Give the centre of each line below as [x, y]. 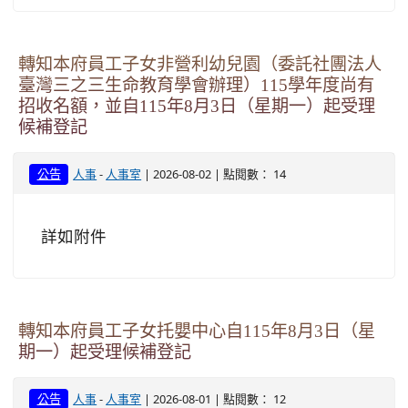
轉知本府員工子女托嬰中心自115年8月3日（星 [197, 331]
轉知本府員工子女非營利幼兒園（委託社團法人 [200, 64]
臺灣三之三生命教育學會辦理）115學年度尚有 [196, 85]
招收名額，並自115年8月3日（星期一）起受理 [197, 106]
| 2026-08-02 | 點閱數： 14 [214, 174]
